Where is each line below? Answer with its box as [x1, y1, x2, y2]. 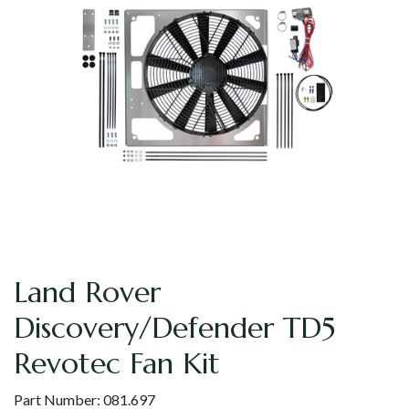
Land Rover [14, 274, 161, 311]
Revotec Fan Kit [14, 345, 220, 383]
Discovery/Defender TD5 [14, 309, 335, 347]
